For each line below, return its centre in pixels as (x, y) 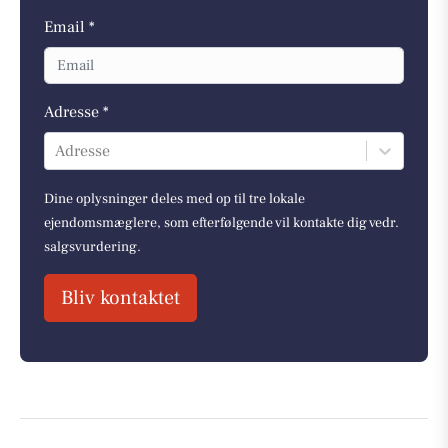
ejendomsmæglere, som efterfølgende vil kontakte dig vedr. (221, 222)
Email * (69, 27)
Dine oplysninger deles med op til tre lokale (174, 198)
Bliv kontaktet (120, 297)
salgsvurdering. (92, 246)
